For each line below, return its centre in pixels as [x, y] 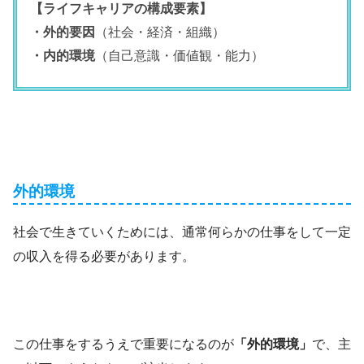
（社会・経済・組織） [160, 32]
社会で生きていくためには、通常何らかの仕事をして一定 [182, 232]
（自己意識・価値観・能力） [180, 55]
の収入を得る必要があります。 [104, 257]
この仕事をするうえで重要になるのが [123, 344]
